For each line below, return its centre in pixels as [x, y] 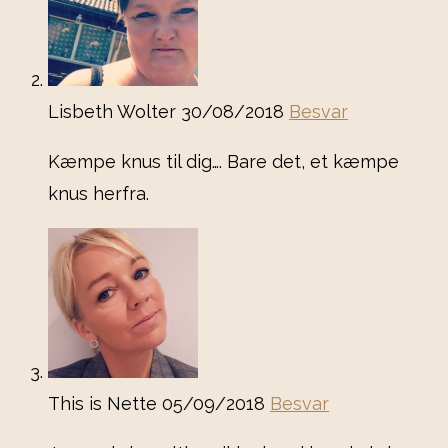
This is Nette [105, 404]
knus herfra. [98, 194]
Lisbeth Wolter [114, 112]
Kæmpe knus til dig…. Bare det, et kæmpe [223, 162]
